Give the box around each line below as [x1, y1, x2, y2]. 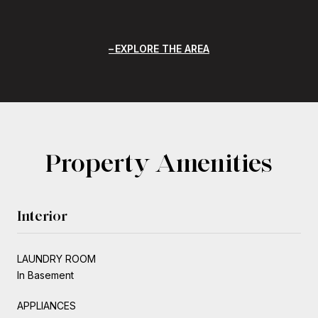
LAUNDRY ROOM [17, 252, 96, 265]
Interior [17, 207, 67, 224]
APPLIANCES [17, 299, 76, 312]
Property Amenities [45, 146, 273, 178]
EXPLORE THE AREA [115, 42, 209, 55]
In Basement [17, 268, 74, 281]
